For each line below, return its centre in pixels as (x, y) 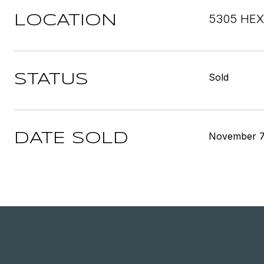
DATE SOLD (71, 139)
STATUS (51, 80)
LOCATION (65, 21)
